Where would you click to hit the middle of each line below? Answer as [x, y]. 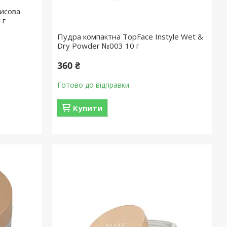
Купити [88, 108]
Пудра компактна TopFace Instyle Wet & [130, 36]
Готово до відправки [93, 85]
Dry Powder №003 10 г [99, 46]
